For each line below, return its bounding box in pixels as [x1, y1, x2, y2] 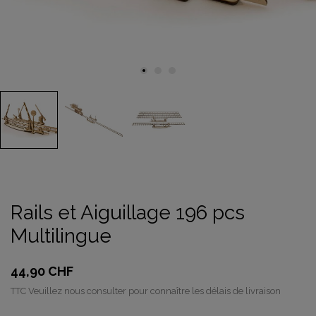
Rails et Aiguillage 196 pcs [11, 201, 245, 224]
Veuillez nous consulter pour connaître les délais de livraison [28, 286, 281, 296]
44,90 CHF [11, 264, 73, 279]
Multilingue [11, 224, 111, 248]
